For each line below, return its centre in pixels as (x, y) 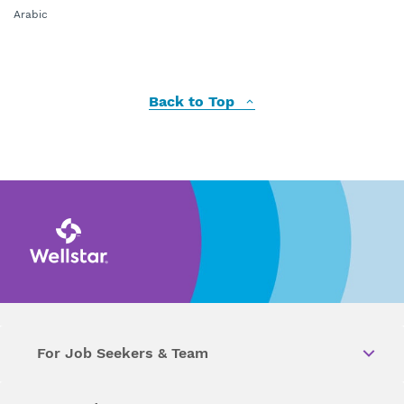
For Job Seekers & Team (123, 353)
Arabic (31, 14)
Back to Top (194, 101)
